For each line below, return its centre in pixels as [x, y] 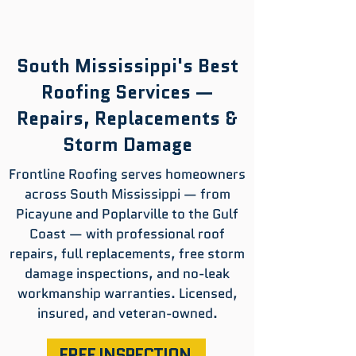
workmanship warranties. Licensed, [127, 293]
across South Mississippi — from [127, 194]
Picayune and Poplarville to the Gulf [127, 214]
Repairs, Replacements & [127, 118]
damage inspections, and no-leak [127, 273]
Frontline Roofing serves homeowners [127, 174]
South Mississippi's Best [127, 66]
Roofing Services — [127, 92]
